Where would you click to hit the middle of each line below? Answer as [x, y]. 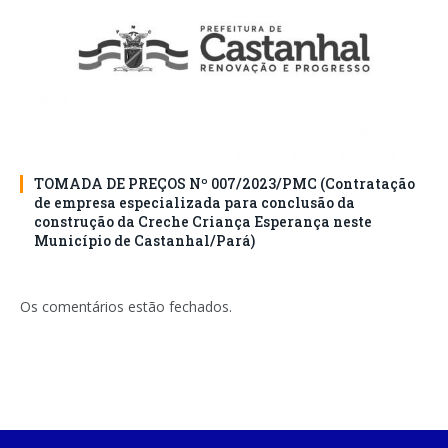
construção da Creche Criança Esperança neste [203, 222]
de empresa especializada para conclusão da [194, 203]
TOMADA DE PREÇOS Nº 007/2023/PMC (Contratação [224, 184]
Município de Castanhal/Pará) [144, 241]
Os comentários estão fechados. [126, 307]
